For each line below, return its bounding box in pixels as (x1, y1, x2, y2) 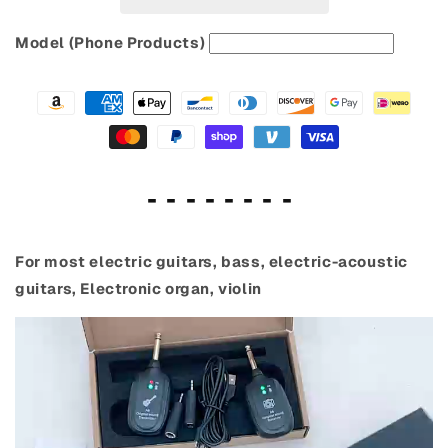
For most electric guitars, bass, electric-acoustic (15, 252, 409, 272)
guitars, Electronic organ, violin (15, 279, 262, 299)
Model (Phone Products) (15, 33, 206, 53)
